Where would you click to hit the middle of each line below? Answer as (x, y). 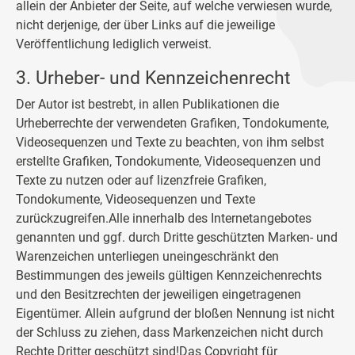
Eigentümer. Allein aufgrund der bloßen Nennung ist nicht (175, 313)
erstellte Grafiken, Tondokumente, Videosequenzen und (168, 161)
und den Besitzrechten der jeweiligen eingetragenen (158, 294)
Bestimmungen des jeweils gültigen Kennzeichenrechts (169, 275)
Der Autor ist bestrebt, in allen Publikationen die (147, 104)
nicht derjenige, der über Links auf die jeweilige (145, 25)
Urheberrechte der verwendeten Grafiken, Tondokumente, (172, 123)
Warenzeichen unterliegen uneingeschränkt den (147, 256)
